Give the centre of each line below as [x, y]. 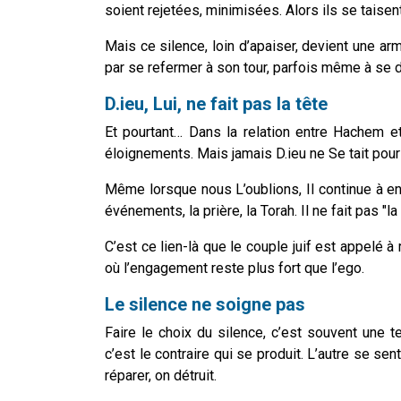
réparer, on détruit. [161, 376]
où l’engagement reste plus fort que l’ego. [235, 269]
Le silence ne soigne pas [205, 305]
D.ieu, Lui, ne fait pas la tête [216, 104]
